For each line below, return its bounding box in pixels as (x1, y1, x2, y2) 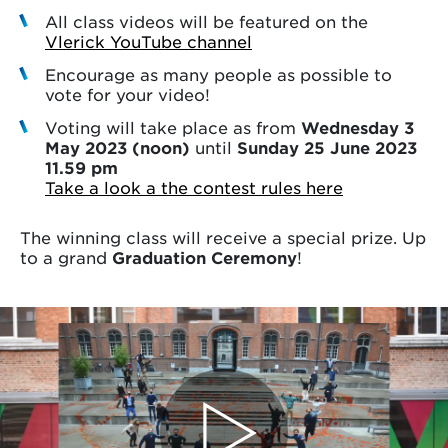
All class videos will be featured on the (45, 11, 368, 32)
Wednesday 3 (301, 117, 414, 138)
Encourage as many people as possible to (45, 64, 392, 85)
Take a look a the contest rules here (45, 177, 343, 198)
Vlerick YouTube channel (45, 31, 252, 52)
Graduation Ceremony (112, 247, 297, 268)
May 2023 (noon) (45, 137, 195, 158)
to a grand (20, 247, 112, 268)
